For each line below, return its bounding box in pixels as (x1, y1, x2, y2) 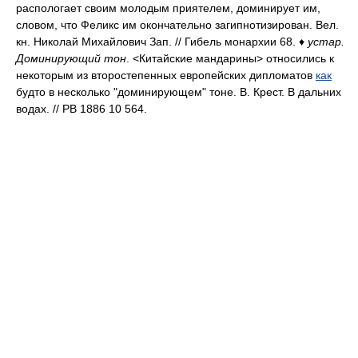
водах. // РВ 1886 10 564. (16, 102, 147, 115)
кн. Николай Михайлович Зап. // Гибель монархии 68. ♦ (16, 35, 304, 48)
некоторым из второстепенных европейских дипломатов (16, 69, 316, 82)
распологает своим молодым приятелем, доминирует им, (16, 2, 320, 14)
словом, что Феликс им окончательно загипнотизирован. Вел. (16, 18, 339, 31)
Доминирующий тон (16, 52, 126, 65)
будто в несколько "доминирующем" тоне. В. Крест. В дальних (16, 86, 341, 98)
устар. (304, 35, 344, 48)
